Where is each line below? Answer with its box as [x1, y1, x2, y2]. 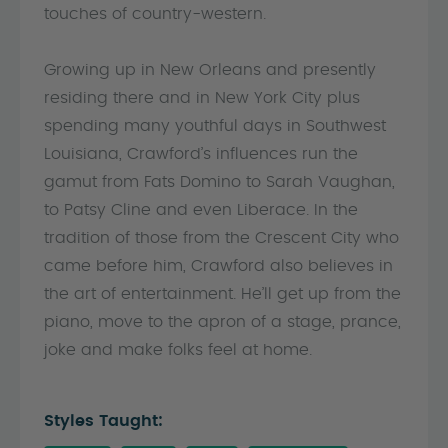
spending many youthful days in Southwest [44, 118, 386, 134]
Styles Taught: [44, 413, 163, 429]
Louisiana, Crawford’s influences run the [44, 146, 358, 162]
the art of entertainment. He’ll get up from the [44, 286, 401, 302]
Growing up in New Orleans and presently [44, 62, 376, 78]
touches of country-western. [44, 6, 266, 22]
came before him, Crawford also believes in [44, 258, 393, 274]
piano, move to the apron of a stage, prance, [44, 314, 401, 330]
